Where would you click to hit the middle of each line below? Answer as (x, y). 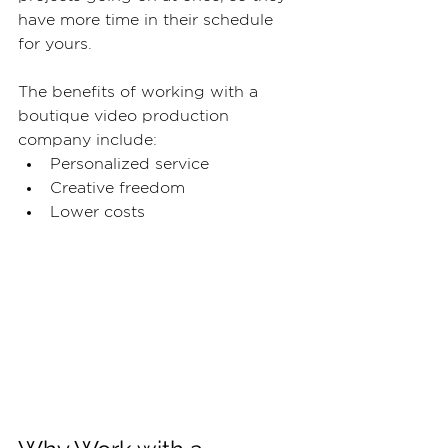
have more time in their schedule (148, 20)
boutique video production (126, 116)
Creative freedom (117, 188)
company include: (87, 140)
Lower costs (97, 212)
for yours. (55, 44)
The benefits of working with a (140, 92)
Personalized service (129, 164)
